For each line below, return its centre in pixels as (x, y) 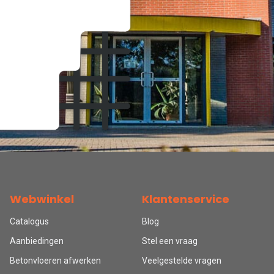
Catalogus (29, 221)
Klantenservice (186, 199)
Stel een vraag (170, 241)
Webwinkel (42, 199)
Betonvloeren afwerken (55, 260)
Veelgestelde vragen (182, 260)
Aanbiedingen (37, 241)
